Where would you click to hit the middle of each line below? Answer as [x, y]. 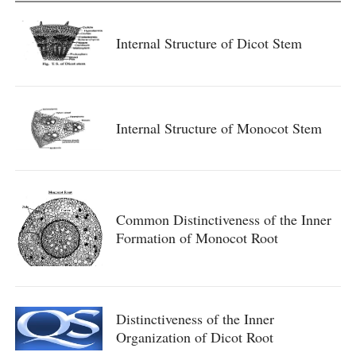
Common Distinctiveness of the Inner [223, 219]
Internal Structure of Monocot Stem [219, 128]
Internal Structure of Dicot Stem [209, 43]
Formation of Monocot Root [197, 237]
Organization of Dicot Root [194, 337]
